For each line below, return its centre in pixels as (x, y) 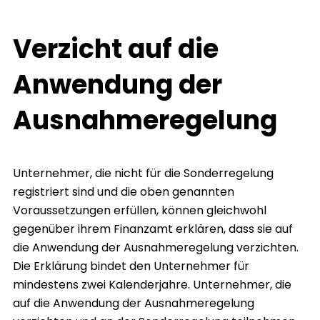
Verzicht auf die (116, 49)
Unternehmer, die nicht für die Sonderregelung (143, 174)
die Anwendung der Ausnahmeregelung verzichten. (156, 248)
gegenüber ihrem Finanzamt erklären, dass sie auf (153, 229)
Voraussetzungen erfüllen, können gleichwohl (140, 211)
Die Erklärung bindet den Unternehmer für (131, 266)
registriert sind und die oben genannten (124, 192)
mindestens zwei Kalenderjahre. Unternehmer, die (152, 285)
